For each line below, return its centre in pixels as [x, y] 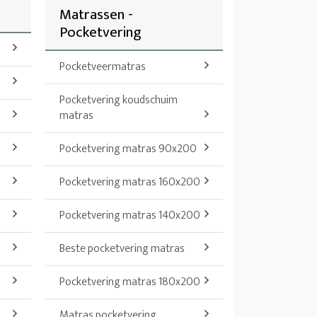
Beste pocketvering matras [122, 249]
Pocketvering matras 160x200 [130, 183]
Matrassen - [96, 15]
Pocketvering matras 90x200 [128, 149]
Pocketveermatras [103, 67]
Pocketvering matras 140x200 [130, 216]
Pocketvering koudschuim [119, 100]
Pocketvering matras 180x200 [130, 282]
